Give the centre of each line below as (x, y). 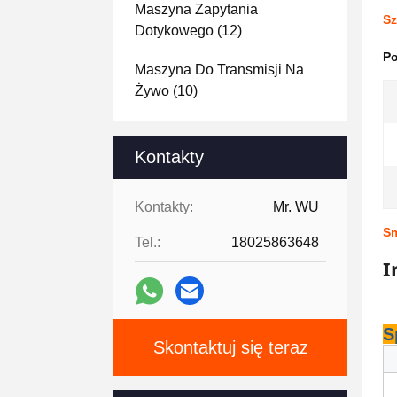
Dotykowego (174, 31)
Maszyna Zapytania (196, 9)
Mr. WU (296, 207)
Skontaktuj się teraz (230, 347)
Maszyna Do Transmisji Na (219, 70)
